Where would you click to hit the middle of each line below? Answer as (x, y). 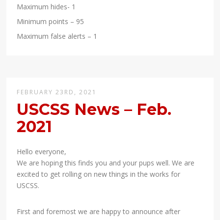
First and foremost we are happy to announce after (99, 212)
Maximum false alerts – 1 (57, 36)
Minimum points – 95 (51, 22)
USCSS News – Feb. (94, 110)
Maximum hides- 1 (46, 7)
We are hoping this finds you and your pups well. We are (106, 163)
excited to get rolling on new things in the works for (99, 174)
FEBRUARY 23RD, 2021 (57, 92)
